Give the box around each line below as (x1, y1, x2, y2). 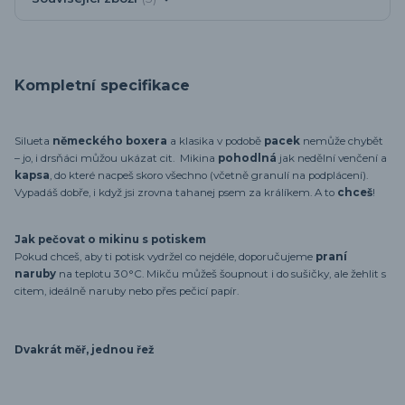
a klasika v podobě (167, 135, 264, 148)
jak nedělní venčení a (279, 152, 387, 165)
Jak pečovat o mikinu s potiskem (14, 232, 206, 246)
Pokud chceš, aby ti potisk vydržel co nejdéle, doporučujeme (14, 250, 316, 263)
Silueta (14, 135, 52, 148)
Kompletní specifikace (14, 76, 190, 95)
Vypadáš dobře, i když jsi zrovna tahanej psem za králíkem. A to (14, 186, 337, 200)
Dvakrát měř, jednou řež (14, 343, 154, 356)
